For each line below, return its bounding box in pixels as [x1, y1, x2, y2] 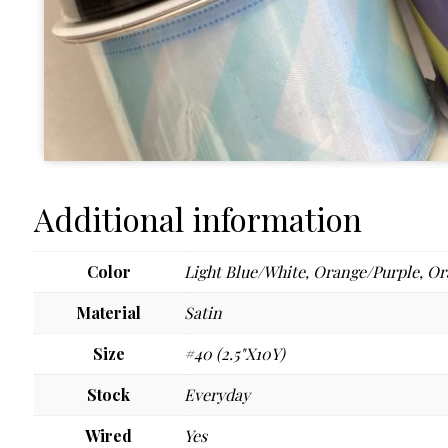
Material [76, 301, 142, 323]
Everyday [183, 383, 250, 405]
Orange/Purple [312, 260, 419, 282]
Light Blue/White [183, 260, 305, 282]
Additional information [33, 196, 362, 240]
